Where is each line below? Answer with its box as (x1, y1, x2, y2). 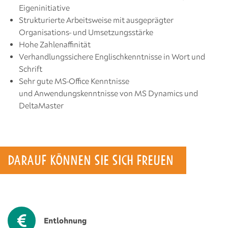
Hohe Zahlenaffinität (19, 40, 91, 49)
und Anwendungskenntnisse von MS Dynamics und (19, 89, 198, 98)
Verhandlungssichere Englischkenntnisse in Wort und (19, 52, 205, 61)
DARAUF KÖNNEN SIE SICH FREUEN (8, 152, 174, 169)
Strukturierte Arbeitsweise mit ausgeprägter (19, 15, 174, 24)
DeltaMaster (19, 101, 64, 110)
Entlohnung (44, 216, 88, 225)
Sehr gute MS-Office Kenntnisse (19, 76, 129, 85)
